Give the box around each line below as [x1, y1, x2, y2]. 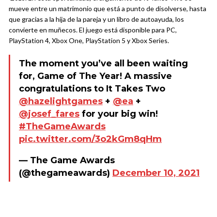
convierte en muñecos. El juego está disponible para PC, [9, 25, 177, 34]
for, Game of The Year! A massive [19, 70, 172, 81]
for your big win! [79, 108, 158, 119]
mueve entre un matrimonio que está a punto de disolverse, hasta [9, 4, 206, 13]
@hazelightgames [19, 95, 103, 107]
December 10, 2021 [112, 167, 200, 178]
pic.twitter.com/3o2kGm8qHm [19, 133, 162, 144]
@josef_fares [19, 108, 79, 119]
